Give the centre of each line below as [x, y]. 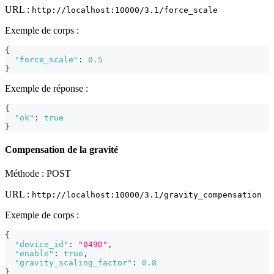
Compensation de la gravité [61, 150]
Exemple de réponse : [46, 88]
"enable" [34, 254]
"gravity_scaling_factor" [73, 263]
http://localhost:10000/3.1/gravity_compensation [147, 195]
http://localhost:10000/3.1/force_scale [125, 10]
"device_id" [42, 245]
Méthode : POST [38, 174]
